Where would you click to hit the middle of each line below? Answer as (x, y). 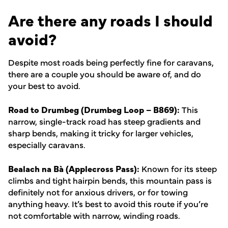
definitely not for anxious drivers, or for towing (98, 191)
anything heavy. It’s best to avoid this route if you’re (108, 203)
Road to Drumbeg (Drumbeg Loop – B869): (95, 109)
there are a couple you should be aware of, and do (105, 73)
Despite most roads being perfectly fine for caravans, (111, 62)
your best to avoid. (44, 85)
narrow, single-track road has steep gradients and (104, 121)
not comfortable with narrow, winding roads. (94, 215)
